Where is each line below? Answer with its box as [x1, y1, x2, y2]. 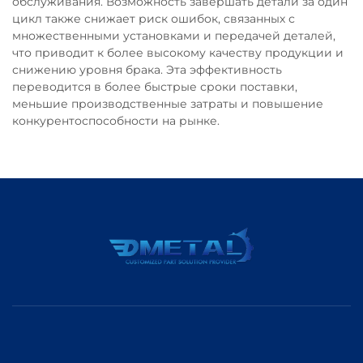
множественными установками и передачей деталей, [12, 28, 335, 43]
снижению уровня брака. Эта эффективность [12, 62, 282, 77]
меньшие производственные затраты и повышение [12, 96, 323, 111]
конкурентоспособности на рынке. [12, 113, 220, 128]
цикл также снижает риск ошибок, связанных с [12, 11, 295, 26]
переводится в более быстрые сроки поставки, [12, 79, 297, 94]
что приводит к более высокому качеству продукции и [12, 45, 344, 60]
